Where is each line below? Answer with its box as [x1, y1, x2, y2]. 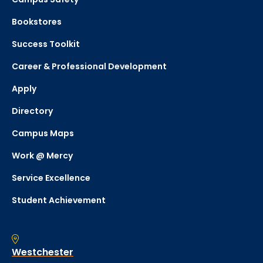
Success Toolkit [12, 38, 80, 50]
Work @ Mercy [12, 150, 73, 162]
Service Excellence [12, 172, 90, 184]
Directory [12, 105, 53, 117]
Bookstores [12, 16, 62, 28]
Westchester [12, 245, 73, 259]
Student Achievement [12, 194, 106, 207]
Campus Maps [12, 127, 74, 140]
